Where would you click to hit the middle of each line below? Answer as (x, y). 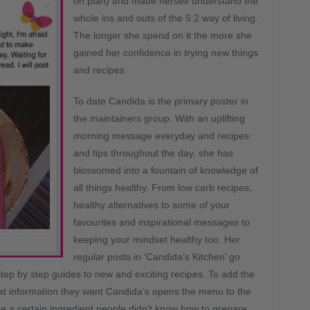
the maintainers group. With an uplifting (159, 118)
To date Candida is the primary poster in (161, 101)
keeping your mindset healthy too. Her (157, 239)
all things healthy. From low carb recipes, (163, 188)
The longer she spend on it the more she (163, 35)
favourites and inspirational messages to (162, 222)
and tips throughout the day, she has (153, 153)
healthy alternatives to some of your (152, 205)
